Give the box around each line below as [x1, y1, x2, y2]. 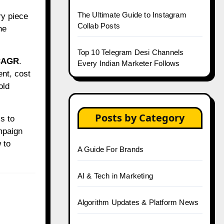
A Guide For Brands [77, 145, 144, 153]
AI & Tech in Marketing [77, 171, 153, 180]
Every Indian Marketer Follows [77, 59, 180, 67]
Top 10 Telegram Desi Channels [77, 48, 184, 56]
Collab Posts [77, 21, 120, 30]
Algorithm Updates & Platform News [77, 198, 199, 206]
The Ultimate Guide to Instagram [77, 10, 186, 19]
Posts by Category [95, 111, 185, 124]
